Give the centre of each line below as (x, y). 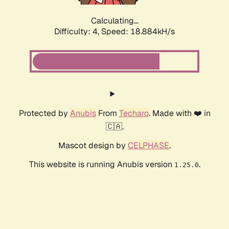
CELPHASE (148, 146)
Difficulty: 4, (78, 32)
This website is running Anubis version (101, 165)
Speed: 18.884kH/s (138, 32)
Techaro (134, 113)
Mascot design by (93, 146)
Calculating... (114, 21)
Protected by (44, 113)
